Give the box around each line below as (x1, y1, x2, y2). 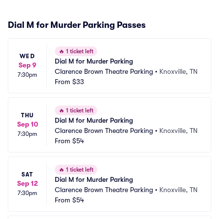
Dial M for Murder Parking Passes (8, 20, 146, 30)
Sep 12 (17, 179, 38, 187)
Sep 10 (17, 120, 38, 128)
